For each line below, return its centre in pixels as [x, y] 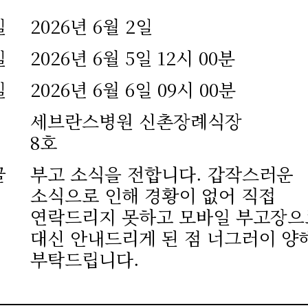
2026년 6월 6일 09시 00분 [133, 89]
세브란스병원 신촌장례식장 [136, 121]
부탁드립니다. [85, 259]
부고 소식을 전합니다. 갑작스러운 [162, 174]
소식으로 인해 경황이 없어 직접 [153, 195]
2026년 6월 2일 [91, 26]
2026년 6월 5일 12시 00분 [133, 57]
